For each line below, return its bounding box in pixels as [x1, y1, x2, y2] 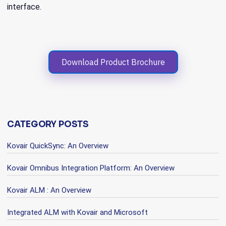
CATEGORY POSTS [7, 119, 89, 130]
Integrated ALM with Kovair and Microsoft [7, 208, 148, 217]
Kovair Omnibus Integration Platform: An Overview [7, 163, 175, 173]
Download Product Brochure [61, 57, 165, 67]
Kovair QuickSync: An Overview [7, 141, 109, 150]
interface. [7, 2, 42, 12]
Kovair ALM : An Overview [7, 186, 92, 195]
